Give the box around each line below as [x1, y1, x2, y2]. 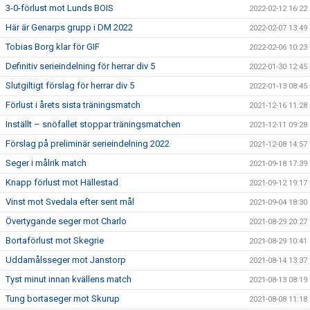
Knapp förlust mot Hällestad [6, 177, 118, 188]
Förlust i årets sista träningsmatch [6, 100, 140, 110]
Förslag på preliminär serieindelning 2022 [6, 138, 170, 149]
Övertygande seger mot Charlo [6, 216, 127, 226]
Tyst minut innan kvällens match [6, 274, 131, 284]
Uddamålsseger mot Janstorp [6, 255, 126, 265]
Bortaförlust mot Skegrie [6, 235, 104, 246]
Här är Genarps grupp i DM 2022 [6, 22, 133, 33]
